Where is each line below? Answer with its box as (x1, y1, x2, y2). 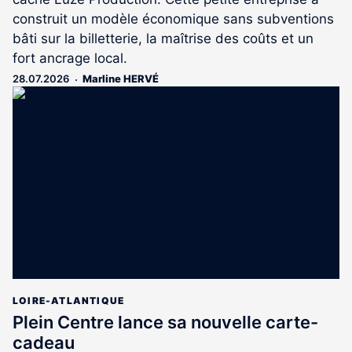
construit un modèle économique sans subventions (13, 11, 334, 27)
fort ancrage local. (13, 50, 127, 67)
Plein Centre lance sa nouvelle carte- (13, 311, 318, 332)
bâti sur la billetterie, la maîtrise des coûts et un (13, 31, 313, 47)
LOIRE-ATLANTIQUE (13, 294, 125, 306)
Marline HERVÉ (82, 72, 159, 86)
